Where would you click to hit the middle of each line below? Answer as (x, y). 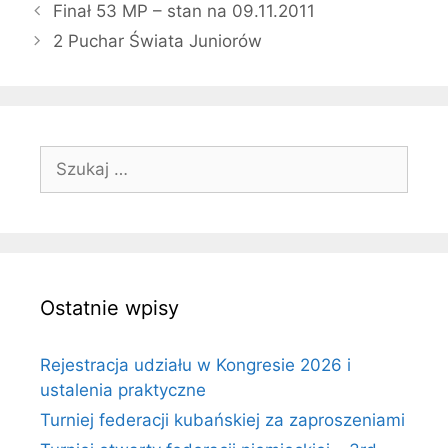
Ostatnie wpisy (109, 307)
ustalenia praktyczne (123, 389)
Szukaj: (68, 156)
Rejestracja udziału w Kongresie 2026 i (195, 364)
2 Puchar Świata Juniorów (158, 40)
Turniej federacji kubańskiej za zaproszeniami (222, 419)
